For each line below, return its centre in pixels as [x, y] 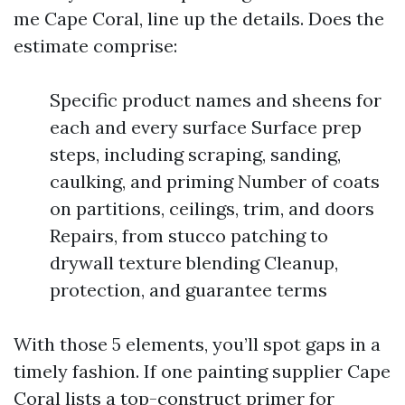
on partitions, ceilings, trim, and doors [212, 208]
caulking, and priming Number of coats [215, 181]
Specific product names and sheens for [216, 100]
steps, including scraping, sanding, [195, 154]
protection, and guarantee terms [188, 290]
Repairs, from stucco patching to [189, 235]
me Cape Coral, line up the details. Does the [199, 19]
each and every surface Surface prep [206, 127]
